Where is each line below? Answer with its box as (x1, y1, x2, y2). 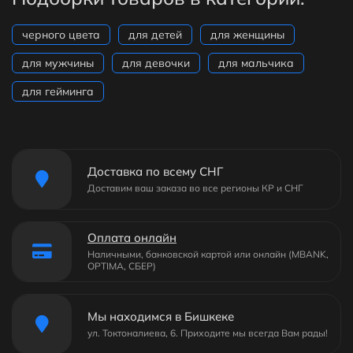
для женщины (210, 27, 284, 42)
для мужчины (22, 55, 94, 70)
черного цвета (22, 27, 100, 42)
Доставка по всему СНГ (87, 163, 223, 179)
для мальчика (218, 55, 294, 70)
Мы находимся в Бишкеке (87, 308, 234, 324)
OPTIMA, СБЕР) (87, 260, 156, 273)
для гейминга (22, 84, 94, 98)
